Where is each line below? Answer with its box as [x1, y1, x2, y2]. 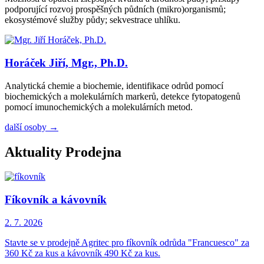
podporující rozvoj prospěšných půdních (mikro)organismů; [5, 4, 226, 15]
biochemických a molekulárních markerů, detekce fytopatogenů [5, 91, 240, 101]
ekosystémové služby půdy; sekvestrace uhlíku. [5, 15, 180, 25]
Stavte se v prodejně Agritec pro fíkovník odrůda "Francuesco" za [5, 237, 249, 247]
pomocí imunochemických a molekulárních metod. [5, 101, 193, 112]
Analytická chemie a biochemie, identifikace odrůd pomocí [5, 80, 223, 91]
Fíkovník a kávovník [5, 193, 107, 206]
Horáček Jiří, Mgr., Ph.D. [5, 56, 128, 69]
